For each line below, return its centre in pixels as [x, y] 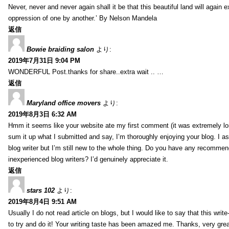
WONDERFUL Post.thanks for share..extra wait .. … [86, 72]
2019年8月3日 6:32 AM [42, 114]
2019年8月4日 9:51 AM [42, 201]
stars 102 [41, 190]
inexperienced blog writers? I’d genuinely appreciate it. [88, 159]
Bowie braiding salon [60, 49]
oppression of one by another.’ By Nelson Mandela [83, 18]
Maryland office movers [64, 103]
